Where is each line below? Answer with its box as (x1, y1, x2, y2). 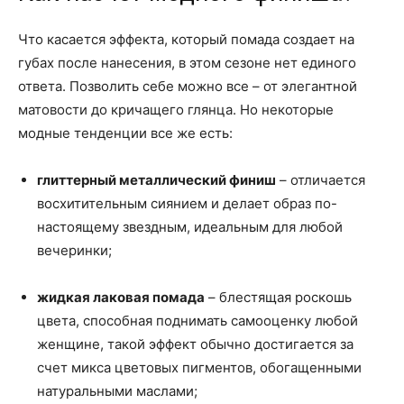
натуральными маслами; (37, 382, 197, 400)
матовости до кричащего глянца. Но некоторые (18, 101, 334, 119)
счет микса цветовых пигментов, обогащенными (37, 359, 362, 377)
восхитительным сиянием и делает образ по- (37, 195, 337, 213)
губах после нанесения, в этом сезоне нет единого (18, 54, 356, 72)
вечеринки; (37, 242, 112, 260)
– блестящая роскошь (205, 289, 352, 307)
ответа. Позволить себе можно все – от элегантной (18, 78, 357, 96)
